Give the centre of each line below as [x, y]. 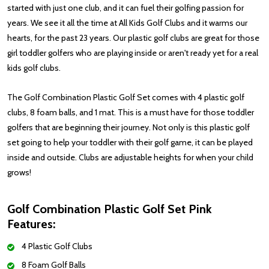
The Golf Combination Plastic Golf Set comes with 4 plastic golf [126, 97]
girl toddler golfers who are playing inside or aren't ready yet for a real [133, 53]
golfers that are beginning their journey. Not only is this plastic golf [128, 127]
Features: [31, 224]
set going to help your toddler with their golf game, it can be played [130, 142]
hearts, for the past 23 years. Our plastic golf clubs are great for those [133, 38]
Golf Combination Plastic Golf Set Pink [110, 209]
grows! [19, 172]
